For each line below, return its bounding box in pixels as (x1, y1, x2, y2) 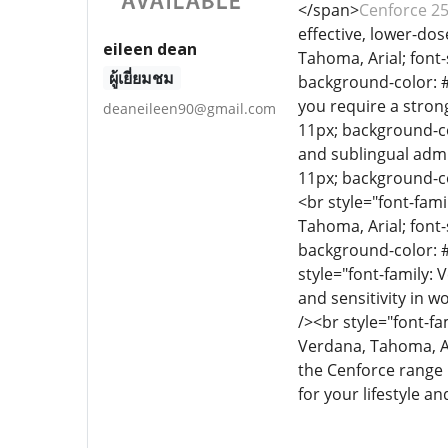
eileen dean (103, 37, 197, 60)
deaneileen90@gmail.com (103, 98, 276, 118)
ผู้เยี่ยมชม (109, 66, 175, 89)
